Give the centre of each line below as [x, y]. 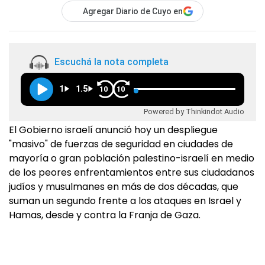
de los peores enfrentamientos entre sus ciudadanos [132, 172]
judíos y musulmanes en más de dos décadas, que [124, 187]
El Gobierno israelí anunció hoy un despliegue [113, 130]
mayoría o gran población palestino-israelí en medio [132, 158]
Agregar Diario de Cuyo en [133, 11]
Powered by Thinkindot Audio [194, 111]
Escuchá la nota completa [112, 62]
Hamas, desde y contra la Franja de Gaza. [105, 215]
